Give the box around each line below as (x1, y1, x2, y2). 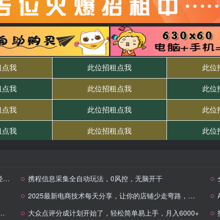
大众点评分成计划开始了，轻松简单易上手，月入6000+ (27, 208, 199, 218)
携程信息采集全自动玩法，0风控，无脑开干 (27, 173, 163, 183)
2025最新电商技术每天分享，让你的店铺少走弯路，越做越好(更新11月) (27, 191, 188, 200)
